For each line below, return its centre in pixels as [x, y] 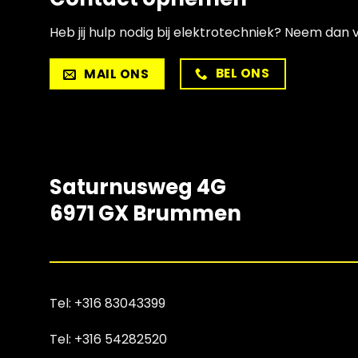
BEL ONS [242, 74]
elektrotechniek [224, 32]
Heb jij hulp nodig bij [111, 32]
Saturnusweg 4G [138, 187]
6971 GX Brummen [146, 213]
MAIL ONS [117, 74]
